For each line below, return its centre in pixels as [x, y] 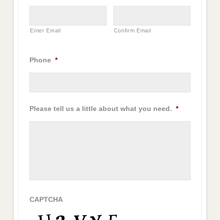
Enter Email [45, 31]
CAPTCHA [46, 200]
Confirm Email [132, 31]
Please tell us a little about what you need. [101, 109]
